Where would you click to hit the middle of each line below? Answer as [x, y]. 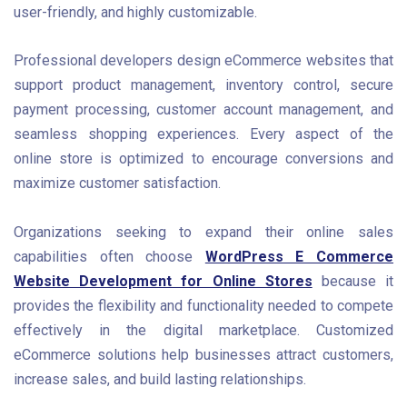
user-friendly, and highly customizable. [135, 12]
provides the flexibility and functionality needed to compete [203, 305]
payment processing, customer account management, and [203, 110]
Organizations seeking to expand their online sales [203, 232]
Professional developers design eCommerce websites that [203, 61]
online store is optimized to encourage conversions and [203, 159]
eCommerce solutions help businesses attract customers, [203, 354]
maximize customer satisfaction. [117, 184]
